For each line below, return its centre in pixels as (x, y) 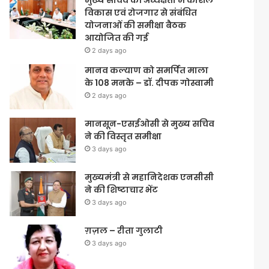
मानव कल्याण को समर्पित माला (147, 71)
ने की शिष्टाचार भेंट (122, 190)
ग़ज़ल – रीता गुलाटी (124, 231)
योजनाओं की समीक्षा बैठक (136, 26)
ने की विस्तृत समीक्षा (123, 137)
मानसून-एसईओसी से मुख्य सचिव (150, 124)
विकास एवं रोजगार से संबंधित (141, 13)
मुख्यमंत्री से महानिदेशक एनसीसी (150, 177)
